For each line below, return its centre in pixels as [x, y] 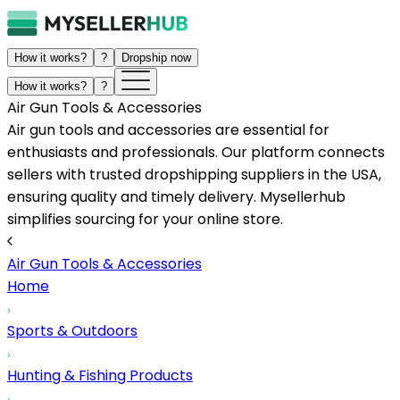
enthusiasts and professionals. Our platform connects [196, 152]
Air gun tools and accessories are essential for [168, 130]
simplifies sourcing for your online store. [145, 219]
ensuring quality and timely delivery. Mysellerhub [176, 197]
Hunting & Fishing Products [100, 375]
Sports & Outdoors [72, 331]
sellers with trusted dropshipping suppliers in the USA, [194, 175]
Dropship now [156, 58]
